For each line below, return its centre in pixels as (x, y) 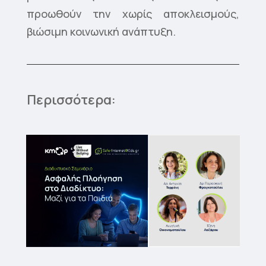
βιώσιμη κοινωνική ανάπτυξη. (101, 32)
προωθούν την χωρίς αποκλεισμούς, (133, 14)
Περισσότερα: (71, 100)
